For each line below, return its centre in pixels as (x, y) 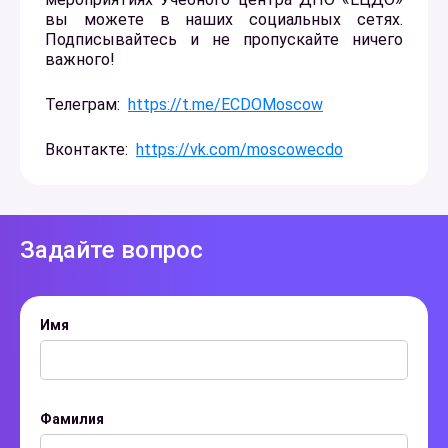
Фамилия (72, 418)
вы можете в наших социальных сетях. (224, 19)
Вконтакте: (90, 149)
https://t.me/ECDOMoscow (225, 104)
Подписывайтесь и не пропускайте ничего (224, 39)
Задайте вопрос (111, 249)
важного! (80, 59)
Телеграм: (86, 104)
